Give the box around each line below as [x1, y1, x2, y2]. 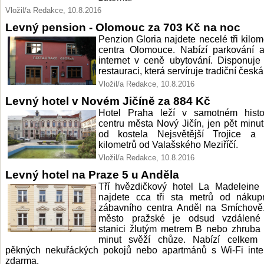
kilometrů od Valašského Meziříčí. [98, 140, 238, 150]
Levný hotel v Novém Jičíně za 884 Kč [5, 94, 210, 107]
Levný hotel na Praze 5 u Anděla [5, 168, 179, 181]
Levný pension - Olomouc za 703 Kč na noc [5, 21, 240, 34]
